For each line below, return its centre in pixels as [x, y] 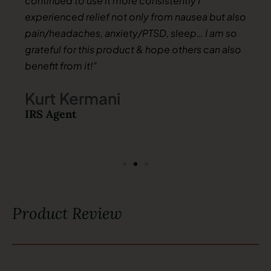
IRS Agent [50, 114]
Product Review [67, 213]
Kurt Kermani [72, 98]
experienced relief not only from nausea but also [135, 16]
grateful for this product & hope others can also [133, 49]
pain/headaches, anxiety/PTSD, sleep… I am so [131, 33]
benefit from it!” [61, 65]
